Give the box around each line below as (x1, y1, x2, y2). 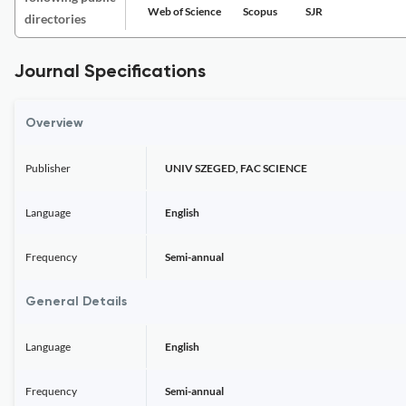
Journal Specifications (14, 63, 206, 82)
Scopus (243, 5, 277, 18)
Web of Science (148, 5, 221, 18)
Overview (25, 117, 83, 130)
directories (24, 11, 86, 26)
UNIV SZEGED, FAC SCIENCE (165, 161, 307, 175)
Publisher (25, 161, 71, 175)
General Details (25, 295, 127, 308)
